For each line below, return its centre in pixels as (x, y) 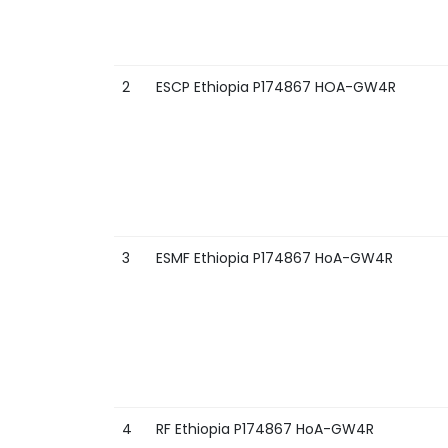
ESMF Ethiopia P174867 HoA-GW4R (274, 258)
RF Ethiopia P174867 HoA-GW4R (265, 429)
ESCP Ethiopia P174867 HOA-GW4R (276, 87)
